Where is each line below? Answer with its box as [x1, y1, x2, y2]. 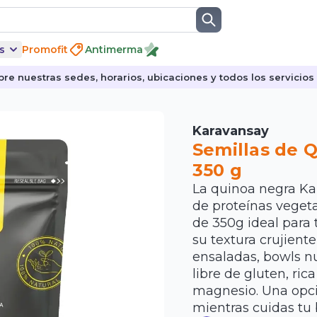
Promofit [22, 43, 68, 57]
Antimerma [85, 43, 143, 57]
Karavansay [192, 122, 269, 139]
